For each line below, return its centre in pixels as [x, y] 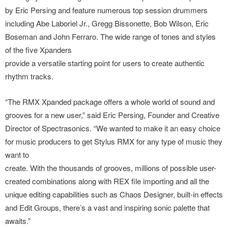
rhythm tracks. [29, 76]
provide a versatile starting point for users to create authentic [105, 63]
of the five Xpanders [38, 50]
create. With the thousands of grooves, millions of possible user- [111, 168]
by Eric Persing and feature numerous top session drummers [106, 10]
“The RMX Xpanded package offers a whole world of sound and [110, 102]
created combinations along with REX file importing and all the [107, 181]
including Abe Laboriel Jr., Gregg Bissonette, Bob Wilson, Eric [107, 23]
